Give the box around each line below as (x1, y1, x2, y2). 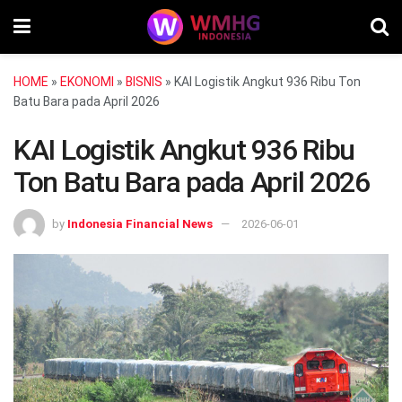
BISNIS (126, 74, 162, 89)
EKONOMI (60, 74, 114, 89)
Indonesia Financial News (67, 217, 213, 232)
